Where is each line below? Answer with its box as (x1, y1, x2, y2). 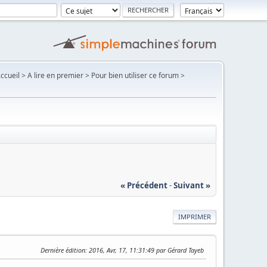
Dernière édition (41, 245, 85, 254)
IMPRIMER (178, 212, 211, 221)
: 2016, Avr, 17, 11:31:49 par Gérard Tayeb (85, 245, 204, 254)
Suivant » (173, 179, 210, 191)
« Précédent (120, 179, 167, 191)
